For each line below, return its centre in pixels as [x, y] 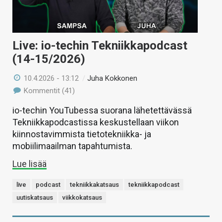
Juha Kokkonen [112, 79]
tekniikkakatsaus [94, 185]
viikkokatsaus [82, 198]
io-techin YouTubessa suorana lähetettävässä [102, 111]
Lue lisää [29, 164]
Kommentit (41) [49, 91]
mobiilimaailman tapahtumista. [72, 146]
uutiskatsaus [35, 198]
